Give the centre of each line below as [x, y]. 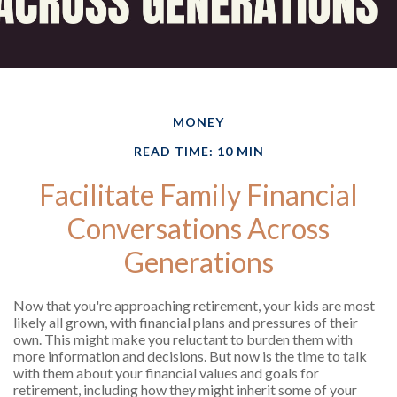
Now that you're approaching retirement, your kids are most [194, 306]
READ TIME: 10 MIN [198, 152]
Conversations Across [198, 229]
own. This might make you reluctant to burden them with [183, 339]
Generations [198, 262]
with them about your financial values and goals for [166, 373]
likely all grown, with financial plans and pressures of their [186, 323]
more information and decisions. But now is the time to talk [190, 356]
